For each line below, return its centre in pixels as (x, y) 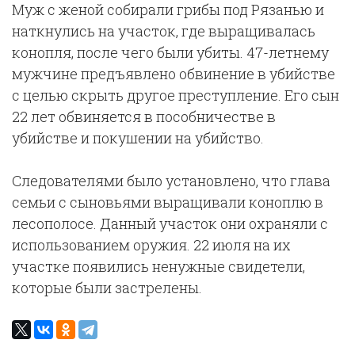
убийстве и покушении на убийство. (138, 138)
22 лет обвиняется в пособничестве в (144, 116)
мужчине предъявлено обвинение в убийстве (174, 74)
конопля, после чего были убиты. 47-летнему (170, 52)
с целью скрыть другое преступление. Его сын (176, 95)
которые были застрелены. (107, 288)
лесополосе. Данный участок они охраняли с (170, 223)
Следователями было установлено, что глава (171, 181)
